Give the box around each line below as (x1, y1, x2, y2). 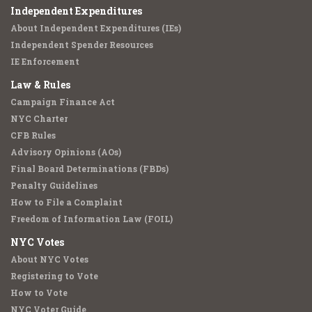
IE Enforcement (10, 56, 79, 67)
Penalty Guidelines (10, 180, 97, 191)
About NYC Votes (10, 253, 88, 265)
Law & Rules (10, 78, 70, 91)
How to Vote (10, 287, 68, 298)
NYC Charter (10, 113, 68, 124)
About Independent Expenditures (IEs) (10, 22, 181, 33)
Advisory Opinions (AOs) (10, 146, 121, 157)
